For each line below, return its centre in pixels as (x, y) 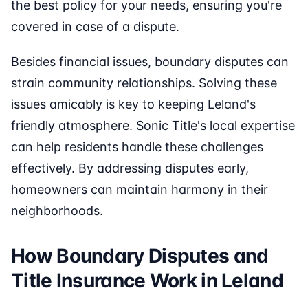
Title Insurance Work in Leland (147, 281)
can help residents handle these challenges (137, 147)
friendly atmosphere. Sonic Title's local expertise (153, 126)
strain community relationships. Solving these (144, 83)
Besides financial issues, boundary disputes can (150, 62)
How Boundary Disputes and (140, 256)
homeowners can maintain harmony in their (140, 190)
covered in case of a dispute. (95, 27)
